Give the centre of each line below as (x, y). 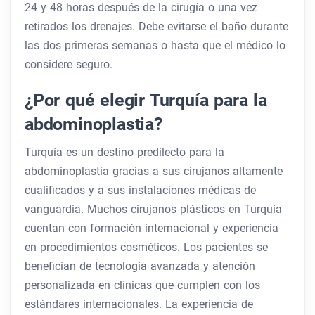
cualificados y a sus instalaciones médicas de (140, 191)
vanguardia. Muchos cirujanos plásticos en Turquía (153, 210)
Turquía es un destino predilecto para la (124, 153)
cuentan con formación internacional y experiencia (152, 229)
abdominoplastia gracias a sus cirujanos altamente (154, 172)
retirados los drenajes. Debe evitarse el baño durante (156, 27)
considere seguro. (69, 65)
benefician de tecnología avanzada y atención (140, 266)
